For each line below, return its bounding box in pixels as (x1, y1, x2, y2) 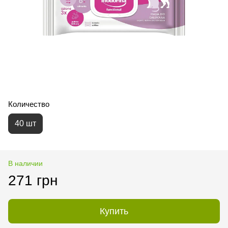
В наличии (8, 159, 43, 167)
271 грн (8, 172, 58, 188)
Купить (100, 206, 128, 216)
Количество (8, 99, 49, 108)
